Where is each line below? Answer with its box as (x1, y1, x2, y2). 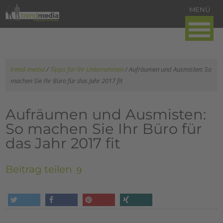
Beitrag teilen (5, 163, 73, 175)
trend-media (10, 65, 45, 74)
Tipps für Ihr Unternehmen (50, 65, 124, 74)
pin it (83, 213, 94, 218)
